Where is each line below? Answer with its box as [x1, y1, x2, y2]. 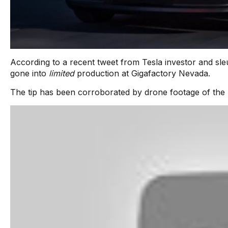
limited [49, 68, 74, 78]
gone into [10, 68, 49, 78]
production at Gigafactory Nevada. [74, 68, 210, 78]
